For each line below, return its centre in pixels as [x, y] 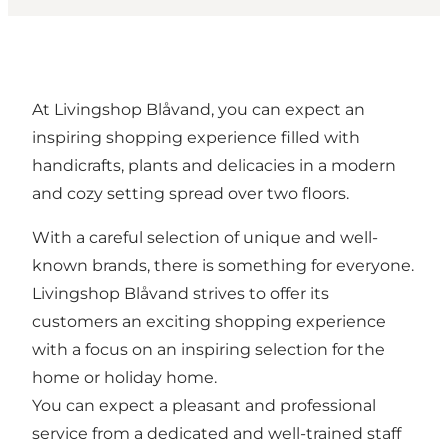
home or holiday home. [124, 378]
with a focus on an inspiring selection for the [208, 350]
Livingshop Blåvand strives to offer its [180, 294]
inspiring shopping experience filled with [196, 138]
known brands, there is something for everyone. [223, 266]
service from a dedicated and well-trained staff [216, 434]
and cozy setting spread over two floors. [190, 194]
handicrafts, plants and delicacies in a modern [214, 166]
